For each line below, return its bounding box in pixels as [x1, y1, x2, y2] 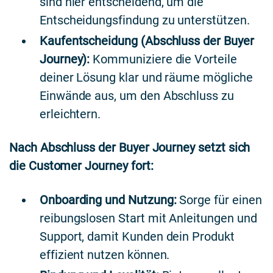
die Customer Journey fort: [9, 158, 154, 174]
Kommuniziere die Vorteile [90, 51, 237, 66]
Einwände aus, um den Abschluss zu [39, 88, 234, 103]
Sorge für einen [176, 193, 262, 208]
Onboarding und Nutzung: [39, 193, 177, 208]
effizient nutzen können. [39, 247, 170, 263]
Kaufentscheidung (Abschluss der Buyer [39, 33, 254, 48]
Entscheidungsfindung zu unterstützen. [39, 12, 250, 27]
